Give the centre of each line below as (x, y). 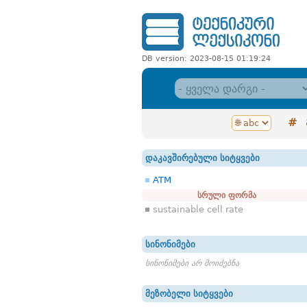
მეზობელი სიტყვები (189, 294)
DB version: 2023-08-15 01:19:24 (206, 59)
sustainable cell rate (198, 209)
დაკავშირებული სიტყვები (202, 158)
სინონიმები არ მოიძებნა (192, 263)
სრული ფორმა (227, 195)
